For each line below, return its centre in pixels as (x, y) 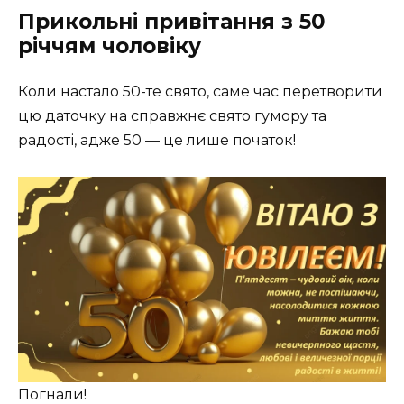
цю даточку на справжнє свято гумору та (172, 115)
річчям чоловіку (110, 46)
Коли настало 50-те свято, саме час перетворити (200, 91)
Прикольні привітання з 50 (172, 21)
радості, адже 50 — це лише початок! (157, 140)
